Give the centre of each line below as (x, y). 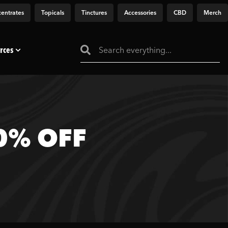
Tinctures (94, 12)
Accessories (140, 12)
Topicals (53, 12)
